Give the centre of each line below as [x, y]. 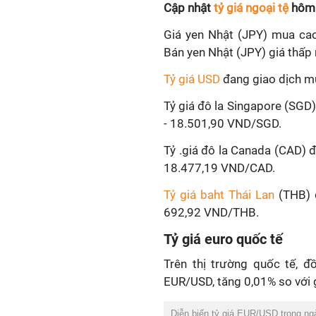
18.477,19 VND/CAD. [219, 168]
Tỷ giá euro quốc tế [223, 239]
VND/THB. [231, 212]
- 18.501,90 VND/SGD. [223, 123]
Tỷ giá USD [192, 79]
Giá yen [184, 35]
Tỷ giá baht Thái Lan [219, 195]
